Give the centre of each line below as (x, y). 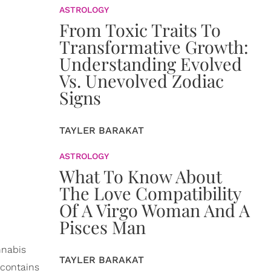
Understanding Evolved (151, 64)
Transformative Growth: (154, 47)
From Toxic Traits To (140, 30)
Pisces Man (103, 227)
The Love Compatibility (150, 193)
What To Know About (141, 176)
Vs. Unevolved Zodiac (142, 80)
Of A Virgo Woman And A (155, 210)
